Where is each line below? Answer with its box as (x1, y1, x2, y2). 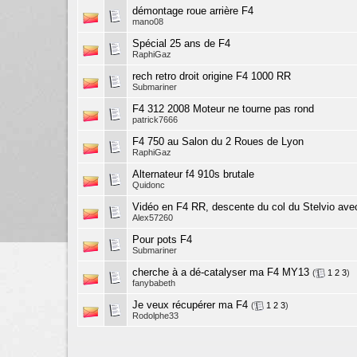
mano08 (132, 17, 163, 26)
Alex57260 (132, 213, 173, 223)
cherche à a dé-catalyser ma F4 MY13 (132, 266, 309, 278)
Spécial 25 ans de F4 (132, 37, 230, 49)
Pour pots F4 (132, 233, 192, 245)
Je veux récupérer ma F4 (132, 299, 248, 311)
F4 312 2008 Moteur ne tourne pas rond (132, 103, 314, 115)
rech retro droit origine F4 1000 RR (132, 70, 291, 82)
